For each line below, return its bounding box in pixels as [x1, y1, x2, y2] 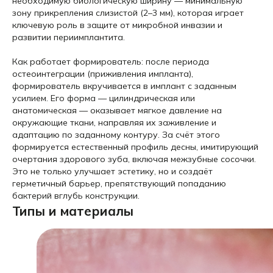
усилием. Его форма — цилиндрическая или [12, 93, 195, 104]
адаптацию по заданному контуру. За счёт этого [12, 129, 220, 140]
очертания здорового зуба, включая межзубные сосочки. [12, 154, 256, 165]
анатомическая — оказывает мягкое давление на [12, 105, 222, 116]
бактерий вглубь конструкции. [12, 190, 140, 201]
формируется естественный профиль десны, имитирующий [12, 141, 258, 152]
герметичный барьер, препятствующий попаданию [12, 178, 226, 189]
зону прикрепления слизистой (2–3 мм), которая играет [12, 7, 244, 18]
